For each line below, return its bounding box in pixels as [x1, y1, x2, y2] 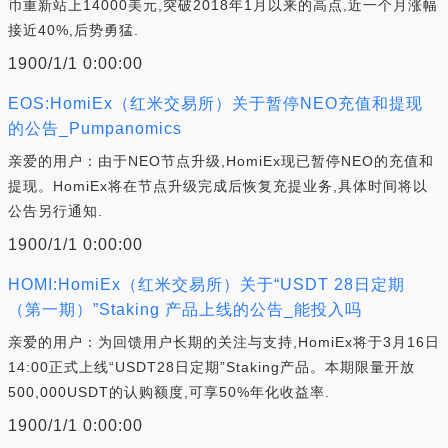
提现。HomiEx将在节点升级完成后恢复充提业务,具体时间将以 [8, 178, 428, 194]
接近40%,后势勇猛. [8, 22, 139, 38]
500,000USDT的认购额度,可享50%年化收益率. [8, 384, 330, 400]
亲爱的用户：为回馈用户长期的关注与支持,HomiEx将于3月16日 [8, 334, 440, 350]
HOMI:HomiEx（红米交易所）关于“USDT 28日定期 [8, 276, 405, 293]
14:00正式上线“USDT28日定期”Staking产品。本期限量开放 [8, 359, 415, 375]
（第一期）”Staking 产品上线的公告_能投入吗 [8, 301, 362, 318]
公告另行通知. [8, 203, 103, 219]
